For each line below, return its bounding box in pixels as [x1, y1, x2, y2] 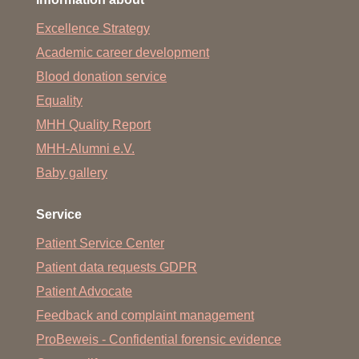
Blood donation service [36, 70, 167, 83]
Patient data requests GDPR [36, 260, 197, 274]
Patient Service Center [36, 236, 164, 250]
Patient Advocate [36, 284, 132, 298]
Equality [36, 94, 83, 107]
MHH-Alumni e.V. [36, 142, 135, 155]
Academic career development [36, 46, 209, 59]
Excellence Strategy [36, 22, 150, 35]
